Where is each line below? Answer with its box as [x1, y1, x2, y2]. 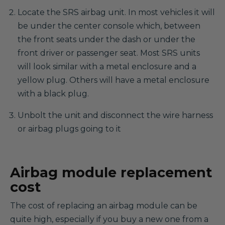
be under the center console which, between [18, 21, 200, 31]
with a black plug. [18, 89, 89, 98]
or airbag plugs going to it [18, 124, 121, 134]
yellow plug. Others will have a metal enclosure [18, 75, 209, 85]
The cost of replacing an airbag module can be [10, 201, 197, 210]
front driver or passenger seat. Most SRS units [18, 48, 200, 58]
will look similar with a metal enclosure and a [18, 62, 196, 71]
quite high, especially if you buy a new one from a [10, 214, 208, 224]
